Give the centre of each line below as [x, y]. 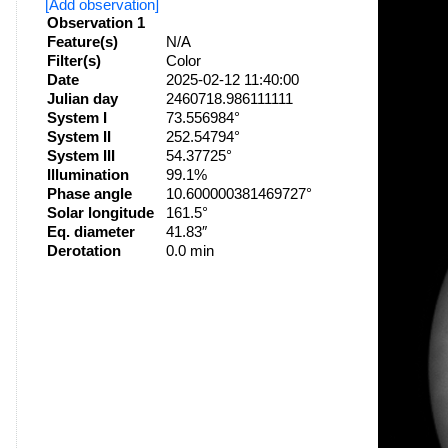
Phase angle [89, 193]
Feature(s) [82, 41]
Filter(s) [73, 60]
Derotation [83, 250]
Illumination [87, 174]
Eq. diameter [90, 231]
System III [80, 155]
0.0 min [189, 250]
